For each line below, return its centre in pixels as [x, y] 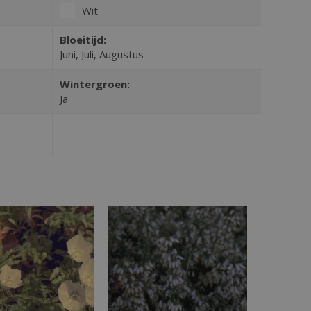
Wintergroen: [94, 84]
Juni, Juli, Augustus [101, 54]
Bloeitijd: [83, 39]
